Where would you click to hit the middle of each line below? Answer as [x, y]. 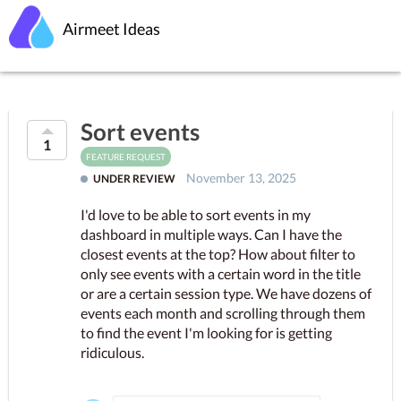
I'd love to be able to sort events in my [196, 214]
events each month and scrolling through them [223, 312]
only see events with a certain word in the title [221, 273]
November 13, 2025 [241, 178]
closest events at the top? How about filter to [218, 253]
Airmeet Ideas [111, 29]
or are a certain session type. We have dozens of [226, 293]
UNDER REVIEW [134, 179]
